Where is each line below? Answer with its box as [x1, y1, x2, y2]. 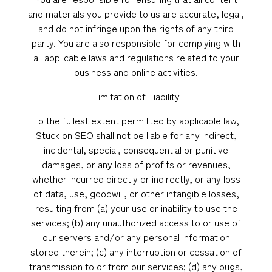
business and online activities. [74, 64, 198, 79]
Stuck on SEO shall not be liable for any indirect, [35, 127, 237, 142]
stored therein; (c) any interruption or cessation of [30, 244, 242, 259]
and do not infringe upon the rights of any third [38, 21, 234, 35]
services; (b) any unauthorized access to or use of [31, 215, 241, 229]
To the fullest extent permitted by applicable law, [33, 113, 239, 127]
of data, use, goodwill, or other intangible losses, [33, 186, 239, 200]
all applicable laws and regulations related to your [33, 50, 239, 64]
